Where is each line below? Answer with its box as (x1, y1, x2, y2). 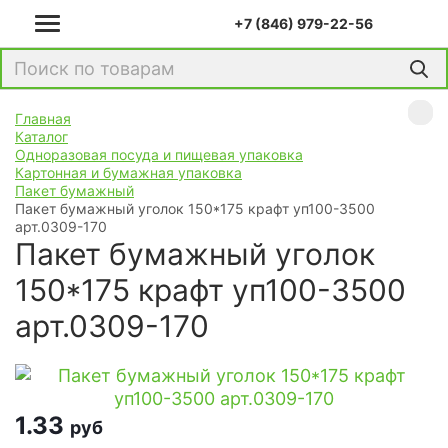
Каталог (15, 128, 68, 145)
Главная (15, 110, 71, 127)
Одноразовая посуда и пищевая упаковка (15, 146, 303, 163)
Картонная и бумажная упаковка (15, 164, 242, 181)
